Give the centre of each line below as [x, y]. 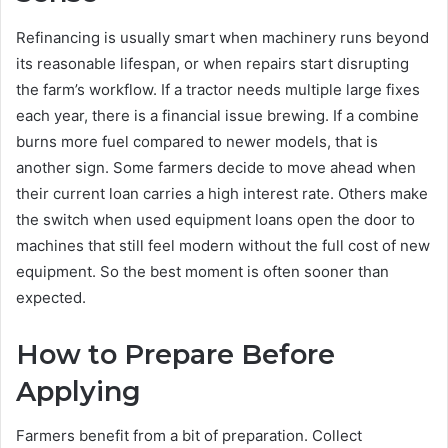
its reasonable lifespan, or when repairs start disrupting [212, 63]
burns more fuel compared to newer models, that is [197, 141]
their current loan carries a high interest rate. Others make [222, 193]
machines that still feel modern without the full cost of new [223, 245]
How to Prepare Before [175, 354]
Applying [78, 391]
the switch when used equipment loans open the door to [215, 219]
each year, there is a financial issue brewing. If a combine [217, 115]
